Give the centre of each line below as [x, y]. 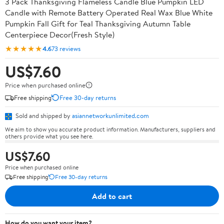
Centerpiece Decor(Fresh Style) [60, 34]
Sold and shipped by [43, 115]
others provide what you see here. [49, 136]
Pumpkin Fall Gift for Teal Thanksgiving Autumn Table [98, 23]
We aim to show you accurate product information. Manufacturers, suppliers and [110, 129]
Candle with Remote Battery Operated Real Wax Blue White [109, 12]
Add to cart [112, 196]
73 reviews [66, 48]
